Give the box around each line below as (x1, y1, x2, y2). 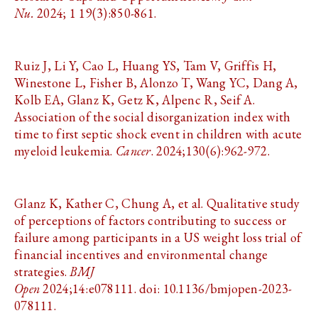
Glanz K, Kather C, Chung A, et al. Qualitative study (14, 195, 300, 212)
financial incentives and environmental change (14, 246, 268, 263)
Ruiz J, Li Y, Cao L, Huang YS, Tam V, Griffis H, (14, 57, 277, 74)
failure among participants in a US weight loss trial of (14, 229, 302, 246)
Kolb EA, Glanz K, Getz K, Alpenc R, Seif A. (14, 92, 256, 108)
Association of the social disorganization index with (14, 109, 291, 125)
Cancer (116, 143, 151, 159)
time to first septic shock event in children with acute (14, 126, 302, 142)
